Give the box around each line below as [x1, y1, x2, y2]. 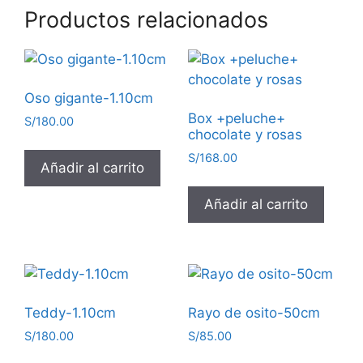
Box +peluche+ [187, 110, 285, 126]
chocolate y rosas [187, 126, 302, 143]
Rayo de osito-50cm [187, 305, 320, 322]
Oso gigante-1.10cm [24, 90, 153, 106]
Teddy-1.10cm [24, 305, 116, 322]
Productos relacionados [24, 6, 268, 33]
